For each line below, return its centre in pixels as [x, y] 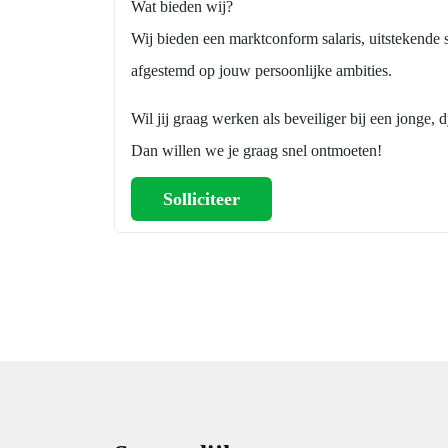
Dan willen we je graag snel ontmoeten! [256, 150]
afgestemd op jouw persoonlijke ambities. [261, 70]
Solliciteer [201, 199]
